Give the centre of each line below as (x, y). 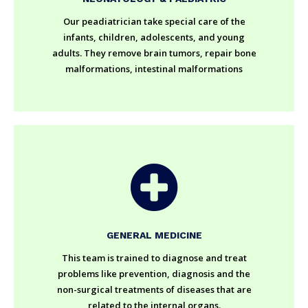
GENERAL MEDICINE (154, 235)
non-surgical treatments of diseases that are (154, 289)
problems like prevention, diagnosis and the (154, 273)
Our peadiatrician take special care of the (154, 21)
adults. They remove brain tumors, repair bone (154, 53)
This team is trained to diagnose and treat (154, 257)
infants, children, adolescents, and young (154, 37)
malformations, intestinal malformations (154, 68)
